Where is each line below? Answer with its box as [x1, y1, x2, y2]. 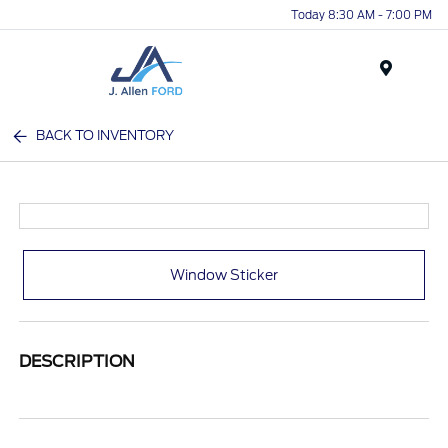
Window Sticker [170, 266, 278, 283]
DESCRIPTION [19, 352, 136, 371]
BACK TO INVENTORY [36, 128, 175, 143]
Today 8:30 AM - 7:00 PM [291, 7, 432, 22]
